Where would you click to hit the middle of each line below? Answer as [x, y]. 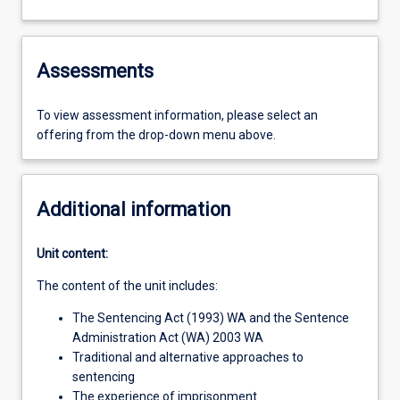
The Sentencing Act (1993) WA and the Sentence [211, 318]
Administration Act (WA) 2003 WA [168, 338]
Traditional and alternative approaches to [188, 358]
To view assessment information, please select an [177, 116]
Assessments [95, 71]
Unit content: [72, 254]
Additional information [133, 209]
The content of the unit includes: [127, 286]
